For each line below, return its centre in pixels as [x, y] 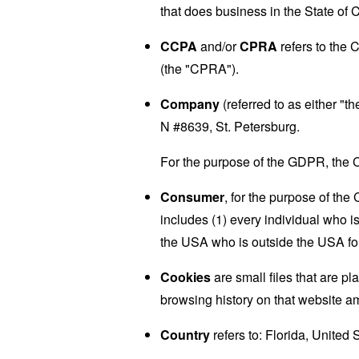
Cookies [186, 276]
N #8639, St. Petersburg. [230, 126]
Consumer [192, 196]
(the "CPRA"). [200, 68]
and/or [218, 46]
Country [185, 334]
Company [190, 103]
